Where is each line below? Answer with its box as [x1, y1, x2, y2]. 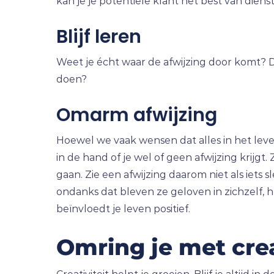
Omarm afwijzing [56, 102, 217, 128]
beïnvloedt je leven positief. [56, 203, 190, 215]
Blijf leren [56, 24, 141, 50]
